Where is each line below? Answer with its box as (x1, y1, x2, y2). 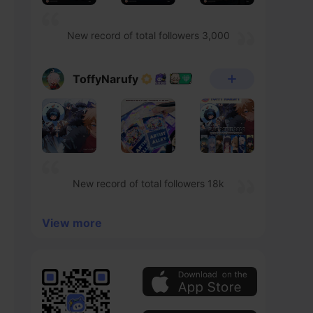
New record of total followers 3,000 (66, 29, 230, 41)
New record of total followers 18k (72, 177, 224, 189)
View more (42, 216, 102, 230)
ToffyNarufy (73, 71, 138, 86)
